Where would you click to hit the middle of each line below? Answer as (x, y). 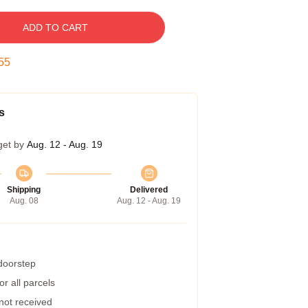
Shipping (24, 190)
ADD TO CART (55, 27)
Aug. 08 (24, 201)
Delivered (149, 190)
